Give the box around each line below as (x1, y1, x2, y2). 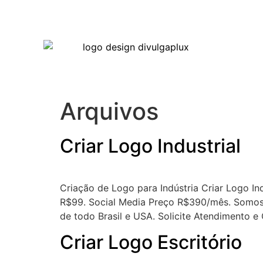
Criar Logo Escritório (60, 231, 242, 254)
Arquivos (60, 97, 159, 126)
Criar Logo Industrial (60, 134, 241, 157)
